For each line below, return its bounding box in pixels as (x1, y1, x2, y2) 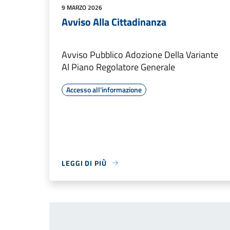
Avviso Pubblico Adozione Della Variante (62, 47, 218, 62)
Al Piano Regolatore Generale (62, 60, 175, 74)
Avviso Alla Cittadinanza (62, 13, 166, 30)
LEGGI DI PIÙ (62, 157, 107, 168)
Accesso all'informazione (66, 84, 142, 95)
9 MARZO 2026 (62, 2, 102, 12)
